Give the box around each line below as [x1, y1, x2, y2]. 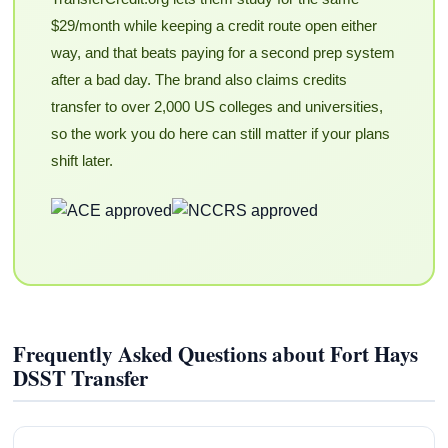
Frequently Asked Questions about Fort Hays [13, 338, 419, 369]
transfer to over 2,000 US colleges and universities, [50, 98, 383, 116]
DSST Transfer [13, 362, 149, 393]
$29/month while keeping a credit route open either [50, 17, 377, 35]
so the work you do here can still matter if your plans [50, 125, 390, 143]
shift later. [50, 152, 113, 170]
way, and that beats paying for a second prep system [50, 44, 395, 62]
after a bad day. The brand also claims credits [50, 71, 347, 89]
